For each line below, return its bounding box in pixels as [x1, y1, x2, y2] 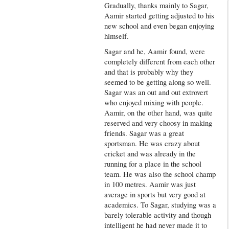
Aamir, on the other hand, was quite [104, 108, 213, 118]
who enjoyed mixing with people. [104, 98, 204, 107]
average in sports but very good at [104, 190, 206, 199]
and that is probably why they [104, 67, 194, 77]
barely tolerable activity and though [104, 210, 212, 220]
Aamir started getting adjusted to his [104, 11, 215, 20]
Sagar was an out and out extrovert [104, 87, 209, 97]
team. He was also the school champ [104, 169, 216, 179]
